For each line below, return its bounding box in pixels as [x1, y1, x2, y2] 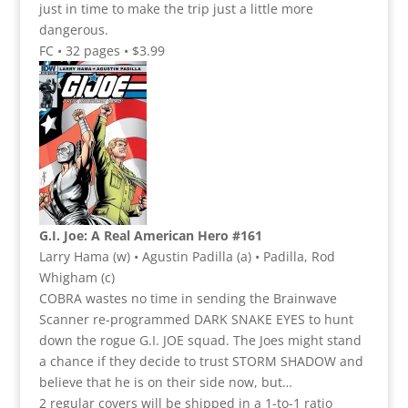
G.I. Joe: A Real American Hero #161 [38, 226, 262, 244]
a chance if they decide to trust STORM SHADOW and [38, 352, 363, 370]
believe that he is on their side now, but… [38, 372, 292, 391]
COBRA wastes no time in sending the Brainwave [38, 289, 337, 307]
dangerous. [38, 20, 108, 38]
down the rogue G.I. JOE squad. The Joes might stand [38, 331, 362, 349]
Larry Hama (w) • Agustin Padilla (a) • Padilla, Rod [38, 247, 335, 265]
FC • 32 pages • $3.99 [38, 41, 165, 59]
